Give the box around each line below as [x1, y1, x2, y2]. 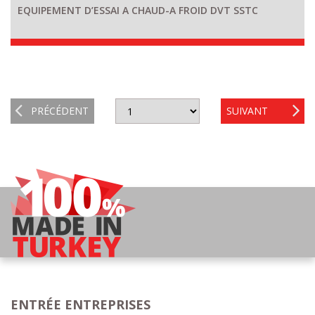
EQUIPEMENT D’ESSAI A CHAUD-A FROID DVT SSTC [18, 3, 258, 17]
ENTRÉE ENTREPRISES [11, 295, 150, 313]
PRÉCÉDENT [31, 103, 89, 117]
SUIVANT [226, 103, 268, 117]
